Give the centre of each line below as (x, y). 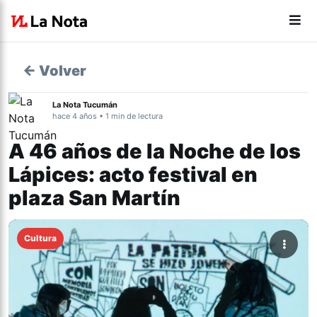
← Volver (54, 71)
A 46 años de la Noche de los (155, 151)
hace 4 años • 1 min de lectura (108, 116)
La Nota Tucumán (85, 105)
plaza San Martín (94, 198)
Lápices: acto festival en (133, 174)
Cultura (41, 238)
